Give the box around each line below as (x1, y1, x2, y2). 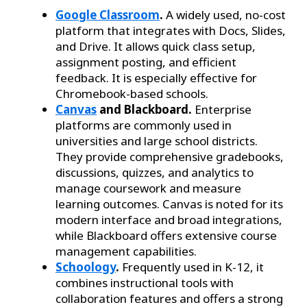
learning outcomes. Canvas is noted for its (56, 195, 283, 212)
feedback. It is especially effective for (56, 69, 257, 86)
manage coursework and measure (56, 180, 241, 196)
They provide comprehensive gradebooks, (56, 148, 284, 164)
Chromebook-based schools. (56, 85, 208, 101)
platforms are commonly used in (56, 116, 232, 133)
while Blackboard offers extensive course (56, 227, 277, 243)
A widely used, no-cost (163, 6, 286, 23)
